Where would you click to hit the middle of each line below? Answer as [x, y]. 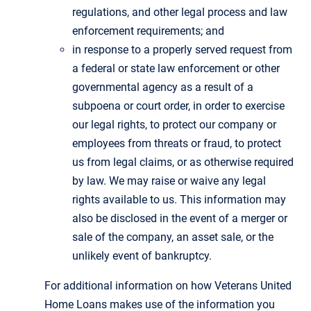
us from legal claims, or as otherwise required [183, 162]
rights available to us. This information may [179, 199]
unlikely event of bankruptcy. [142, 255]
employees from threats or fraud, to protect [177, 143]
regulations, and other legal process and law [180, 12]
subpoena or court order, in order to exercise [178, 106]
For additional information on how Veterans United [168, 285]
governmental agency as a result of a [163, 87]
